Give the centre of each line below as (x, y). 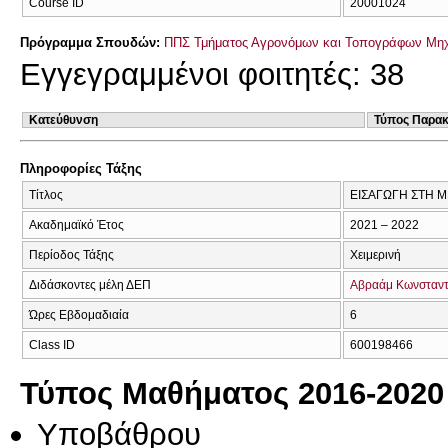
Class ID (52, 344)
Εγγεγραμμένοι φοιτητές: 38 (212, 74)
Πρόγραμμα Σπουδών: (92, 42)
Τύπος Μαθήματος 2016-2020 (232, 393)
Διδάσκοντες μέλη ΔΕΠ (90, 284)
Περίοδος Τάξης (71, 254)
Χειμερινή (375, 254)
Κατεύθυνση (63, 119)
